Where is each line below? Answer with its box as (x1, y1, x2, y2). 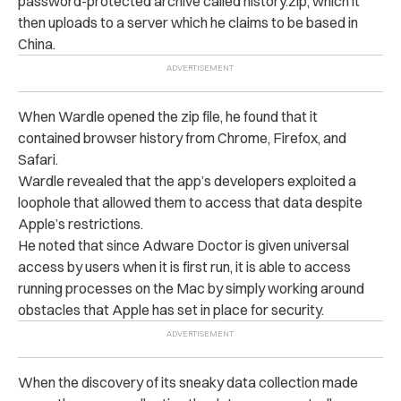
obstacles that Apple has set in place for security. (18, 300, 324, 319)
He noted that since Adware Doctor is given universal (18, 235, 349, 254)
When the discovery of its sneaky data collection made (18, 372, 358, 391)
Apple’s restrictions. (18, 214, 143, 233)
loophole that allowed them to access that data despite (18, 192, 363, 211)
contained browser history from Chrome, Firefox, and (18, 128, 346, 147)
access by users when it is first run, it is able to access (18, 257, 351, 276)
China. (18, 34, 55, 53)
